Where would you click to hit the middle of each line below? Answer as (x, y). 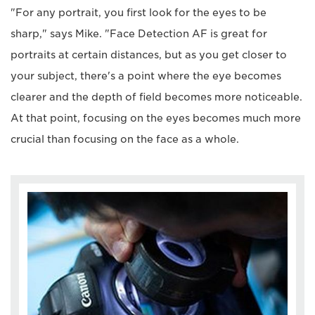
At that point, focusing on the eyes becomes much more (156, 118)
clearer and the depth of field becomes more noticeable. (156, 97)
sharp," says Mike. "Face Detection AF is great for (139, 34)
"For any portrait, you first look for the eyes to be (139, 13)
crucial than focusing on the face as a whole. (125, 140)
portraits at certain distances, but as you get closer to (149, 55)
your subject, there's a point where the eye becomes (146, 76)
